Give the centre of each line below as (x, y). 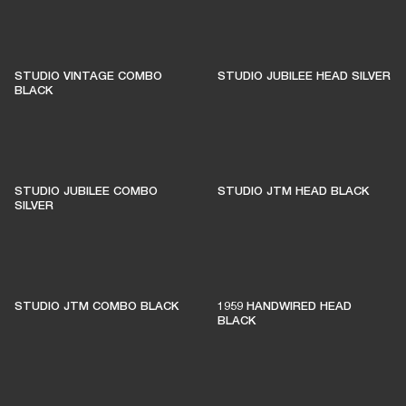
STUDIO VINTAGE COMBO (88, 75)
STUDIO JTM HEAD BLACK (293, 190)
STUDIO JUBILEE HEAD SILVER (304, 75)
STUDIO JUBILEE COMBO (86, 190)
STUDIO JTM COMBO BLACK (97, 305)
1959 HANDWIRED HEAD (285, 305)
